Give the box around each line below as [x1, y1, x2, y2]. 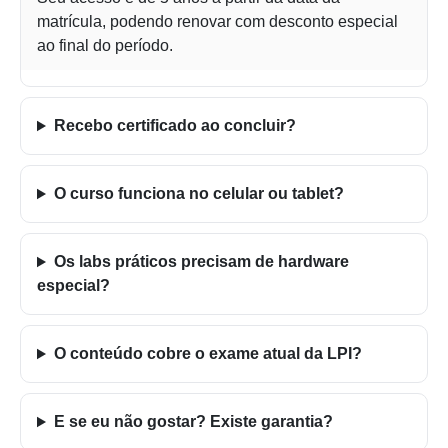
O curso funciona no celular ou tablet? [53, 185, 344, 203]
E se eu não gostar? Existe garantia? [53, 413, 333, 431]
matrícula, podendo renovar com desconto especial [37, 13, 398, 31]
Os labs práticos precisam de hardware [53, 253, 349, 271]
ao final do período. [37, 37, 173, 55]
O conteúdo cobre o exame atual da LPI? [53, 345, 362, 363]
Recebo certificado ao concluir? [53, 117, 296, 135]
